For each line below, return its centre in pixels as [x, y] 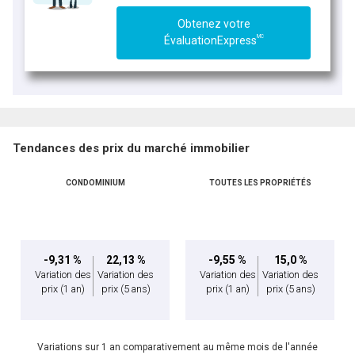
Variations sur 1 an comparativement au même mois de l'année [177, 347]
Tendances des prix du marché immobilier [131, 149]
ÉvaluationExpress [210, 41]
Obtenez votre [214, 24]
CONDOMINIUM [95, 183]
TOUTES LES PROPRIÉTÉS [260, 183]
